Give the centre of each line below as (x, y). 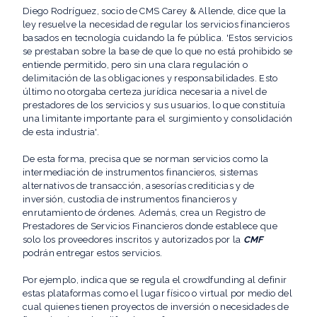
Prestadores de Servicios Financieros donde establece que (150, 226)
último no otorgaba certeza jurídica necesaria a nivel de (145, 92)
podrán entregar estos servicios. (93, 253)
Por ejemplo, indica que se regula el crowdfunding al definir (155, 280)
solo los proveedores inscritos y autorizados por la (133, 240)
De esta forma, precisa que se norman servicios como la (146, 159)
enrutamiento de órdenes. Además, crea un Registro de (144, 213)
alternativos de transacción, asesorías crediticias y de (139, 186)
